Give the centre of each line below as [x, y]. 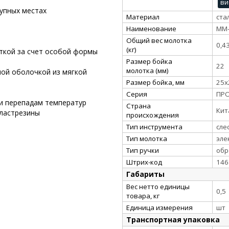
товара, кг [143, 196]
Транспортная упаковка [173, 219]
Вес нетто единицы [158, 186]
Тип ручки [143, 150]
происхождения [153, 115]
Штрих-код [144, 162]
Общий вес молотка [159, 40]
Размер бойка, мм [155, 82]
